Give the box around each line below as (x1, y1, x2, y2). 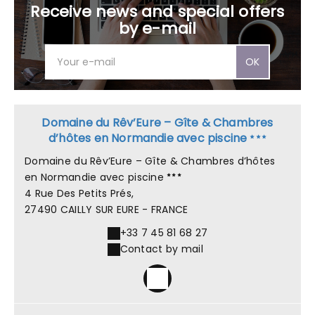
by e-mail (118, 18, 197, 40)
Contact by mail (120, 242, 203, 257)
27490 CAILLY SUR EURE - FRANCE (25, 202, 188, 217)
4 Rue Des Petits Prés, (25, 186, 134, 201)
